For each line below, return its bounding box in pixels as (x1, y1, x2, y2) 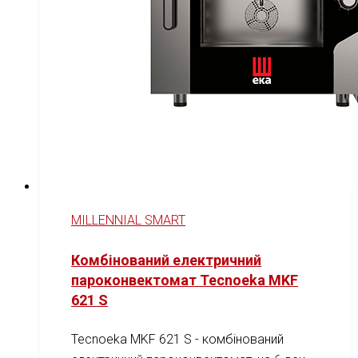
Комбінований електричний (71, 252, 261, 269)
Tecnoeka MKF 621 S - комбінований (71, 332, 284, 348)
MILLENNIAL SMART (71, 213, 185, 229)
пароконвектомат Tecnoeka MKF (71, 272, 298, 289)
